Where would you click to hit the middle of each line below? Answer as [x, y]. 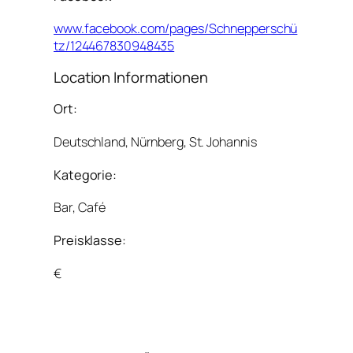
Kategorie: [85, 175]
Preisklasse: [90, 240]
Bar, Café [80, 208]
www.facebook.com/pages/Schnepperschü [176, 29]
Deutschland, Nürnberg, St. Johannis [155, 142]
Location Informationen [131, 77]
